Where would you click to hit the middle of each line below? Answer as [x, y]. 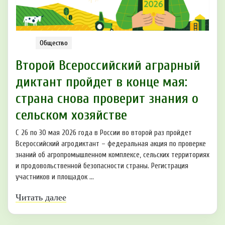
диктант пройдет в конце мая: [101, 82]
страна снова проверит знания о [107, 99]
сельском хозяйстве [71, 115]
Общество [54, 43]
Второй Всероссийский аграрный [108, 66]
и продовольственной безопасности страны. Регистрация [102, 166]
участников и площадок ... [55, 177]
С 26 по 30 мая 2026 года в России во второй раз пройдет [104, 133]
